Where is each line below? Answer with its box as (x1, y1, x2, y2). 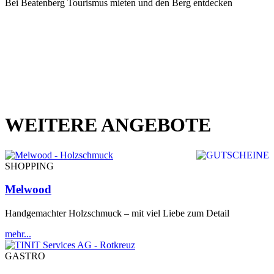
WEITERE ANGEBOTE (5, 114, 211, 136)
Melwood (5, 183, 51, 196)
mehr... (5, 229, 31, 240)
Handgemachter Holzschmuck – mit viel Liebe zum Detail (5, 208, 229, 219)
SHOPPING (5, 160, 54, 171)
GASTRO (5, 251, 45, 262)
